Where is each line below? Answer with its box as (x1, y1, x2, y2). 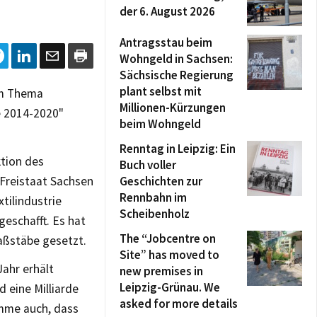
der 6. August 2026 (120, 4, 215, 19)
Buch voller (120, 157, 176, 173)
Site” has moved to (120, 247, 219, 263)
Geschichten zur (120, 173, 202, 189)
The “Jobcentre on (120, 231, 216, 246)
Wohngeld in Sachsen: (120, 51, 233, 67)
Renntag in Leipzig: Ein (120, 141, 236, 156)
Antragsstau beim (120, 35, 212, 50)
